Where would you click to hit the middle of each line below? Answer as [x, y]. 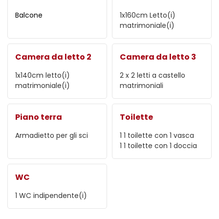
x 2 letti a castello [155, 75]
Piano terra [39, 117]
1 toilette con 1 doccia [160, 145]
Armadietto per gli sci [52, 135]
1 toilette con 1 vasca [159, 135]
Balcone [29, 15]
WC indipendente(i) [53, 195]
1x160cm [134, 15]
